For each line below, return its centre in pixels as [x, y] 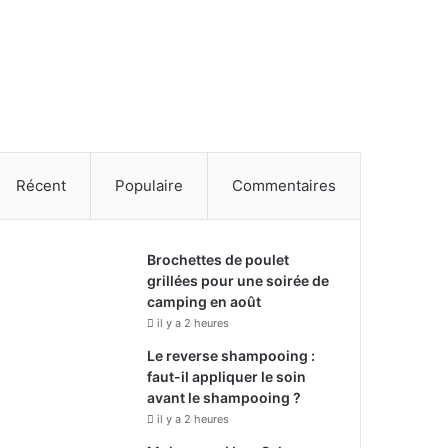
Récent [41, 185]
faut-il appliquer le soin [227, 376]
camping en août [204, 301]
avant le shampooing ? [224, 397]
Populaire [149, 185]
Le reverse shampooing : [231, 355]
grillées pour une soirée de [238, 280]
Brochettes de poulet [218, 259]
